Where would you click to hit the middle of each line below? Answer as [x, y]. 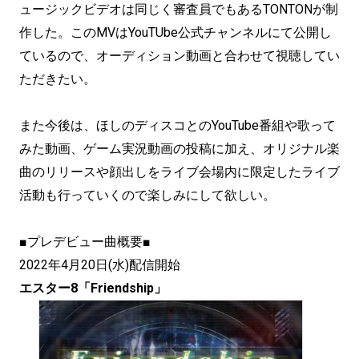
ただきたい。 [58, 79]
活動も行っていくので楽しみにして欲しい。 [147, 195]
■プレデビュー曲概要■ [85, 242]
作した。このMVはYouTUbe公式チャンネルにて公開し [175, 32]
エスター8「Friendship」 [93, 288]
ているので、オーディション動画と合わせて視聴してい [179, 56]
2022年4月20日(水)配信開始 [100, 265]
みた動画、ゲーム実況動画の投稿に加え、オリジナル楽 [179, 149]
